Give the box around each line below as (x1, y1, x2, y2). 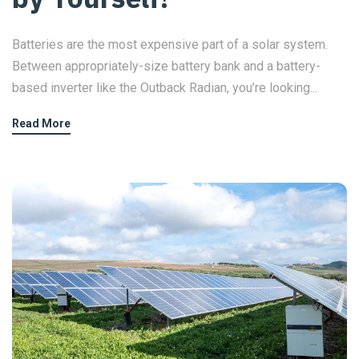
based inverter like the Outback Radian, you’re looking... (12, 79, 317, 95)
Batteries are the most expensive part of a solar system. (12, 36, 328, 52)
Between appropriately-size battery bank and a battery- (12, 58, 321, 74)
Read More (12, 116, 71, 130)
